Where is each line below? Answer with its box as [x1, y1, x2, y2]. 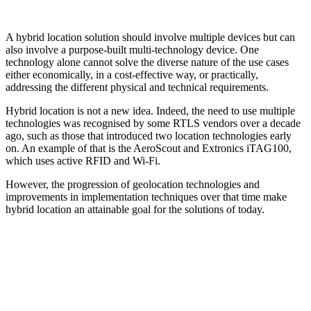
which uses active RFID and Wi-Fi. [6, 154, 160, 167]
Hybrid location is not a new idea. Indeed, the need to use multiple [6, 104, 295, 117]
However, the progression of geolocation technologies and [6, 178, 260, 190]
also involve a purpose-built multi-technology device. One [6, 43, 259, 56]
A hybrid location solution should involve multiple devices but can [6, 31, 295, 43]
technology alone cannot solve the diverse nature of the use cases [6, 56, 289, 68]
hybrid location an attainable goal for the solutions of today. [6, 203, 264, 215]
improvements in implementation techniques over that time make [6, 190, 287, 203]
